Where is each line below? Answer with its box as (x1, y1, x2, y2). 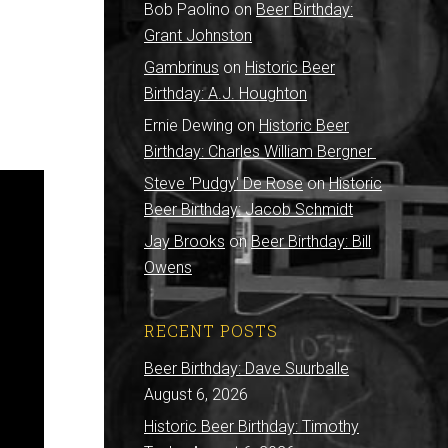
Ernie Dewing (144, 116, 233, 135)
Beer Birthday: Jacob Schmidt (144, 200, 353, 219)
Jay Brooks (144, 232, 225, 251)
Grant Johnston (144, 26, 252, 45)
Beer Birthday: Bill (251, 232, 371, 251)
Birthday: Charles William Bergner (144, 142, 376, 161)
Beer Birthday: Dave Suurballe (144, 359, 349, 378)
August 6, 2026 (144, 385, 248, 404)
